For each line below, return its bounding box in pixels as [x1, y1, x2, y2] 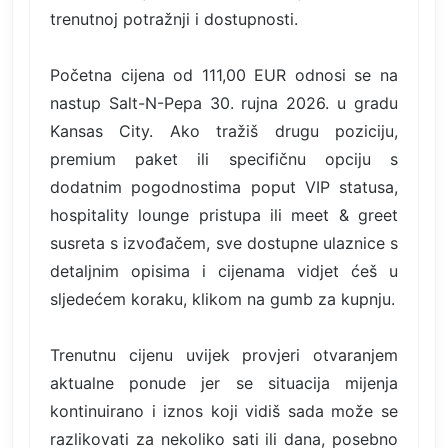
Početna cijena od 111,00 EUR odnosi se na [50, 64, 398, 85]
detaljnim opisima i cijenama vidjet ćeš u [50, 260, 398, 281]
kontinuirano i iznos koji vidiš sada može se [50, 400, 398, 421]
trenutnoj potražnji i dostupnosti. [50, 8, 298, 29]
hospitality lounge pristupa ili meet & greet [50, 204, 398, 225]
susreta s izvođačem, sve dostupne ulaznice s [50, 232, 398, 253]
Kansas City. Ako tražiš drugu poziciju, [50, 120, 398, 141]
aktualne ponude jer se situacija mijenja [50, 372, 398, 393]
